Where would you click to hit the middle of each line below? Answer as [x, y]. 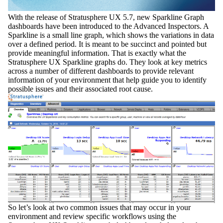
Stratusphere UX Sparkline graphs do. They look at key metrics [108, 62]
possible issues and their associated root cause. [80, 89]
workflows [130, 216]
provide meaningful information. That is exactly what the [97, 53]
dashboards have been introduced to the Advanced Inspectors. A [108, 26]
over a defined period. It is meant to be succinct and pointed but [107, 44]
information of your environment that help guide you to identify [107, 80]
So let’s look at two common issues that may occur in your [99, 207]
